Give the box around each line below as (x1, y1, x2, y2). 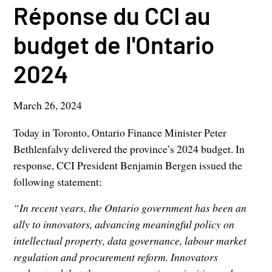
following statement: (13, 174, 103, 189)
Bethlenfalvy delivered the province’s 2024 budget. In (13, 141, 245, 157)
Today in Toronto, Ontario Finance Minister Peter (13, 125, 227, 140)
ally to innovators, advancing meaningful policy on (13, 217, 235, 232)
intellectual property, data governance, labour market (13, 233, 247, 248)
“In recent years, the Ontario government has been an (13, 200, 247, 216)
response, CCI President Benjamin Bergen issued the (13, 158, 243, 173)
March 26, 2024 (13, 98, 83, 113)
